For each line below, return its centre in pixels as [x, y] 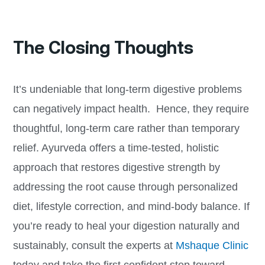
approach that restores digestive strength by [116, 168]
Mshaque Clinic [212, 246]
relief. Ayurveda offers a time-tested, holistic [116, 148]
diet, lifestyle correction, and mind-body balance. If [131, 207]
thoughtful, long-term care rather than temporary [126, 129]
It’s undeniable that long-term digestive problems [127, 90]
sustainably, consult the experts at [94, 246]
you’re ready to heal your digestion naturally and [126, 226]
